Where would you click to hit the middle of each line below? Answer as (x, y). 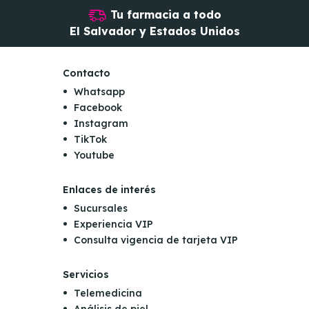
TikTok (91, 139)
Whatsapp (100, 92)
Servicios (86, 275)
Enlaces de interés (110, 190)
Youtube (94, 155)
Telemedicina (108, 293)
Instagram (101, 123)
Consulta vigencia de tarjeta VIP (156, 240)
